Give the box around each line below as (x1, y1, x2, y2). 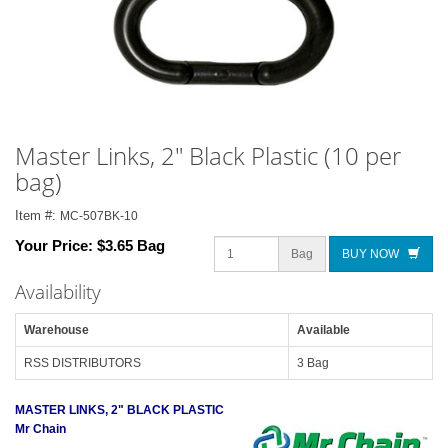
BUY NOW (342, 246, 408, 261)
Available (297, 322, 350, 337)
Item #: (15, 207, 60, 223)
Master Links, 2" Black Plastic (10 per (15, 139, 401, 172)
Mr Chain (15, 421, 66, 436)
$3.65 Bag (97, 236, 165, 254)
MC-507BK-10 (60, 208, 138, 223)
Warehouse (24, 322, 89, 337)
